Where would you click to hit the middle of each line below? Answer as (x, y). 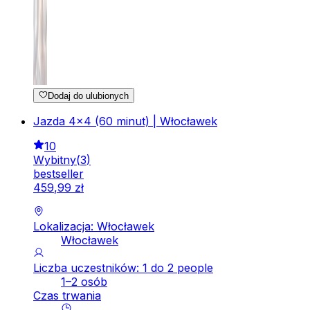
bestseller (58, 174)
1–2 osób (84, 282)
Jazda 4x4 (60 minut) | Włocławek (125, 121)
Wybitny (55, 160)
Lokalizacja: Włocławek (94, 227)
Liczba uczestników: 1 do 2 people (123, 268)
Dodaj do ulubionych (89, 96)
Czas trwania (67, 296)
